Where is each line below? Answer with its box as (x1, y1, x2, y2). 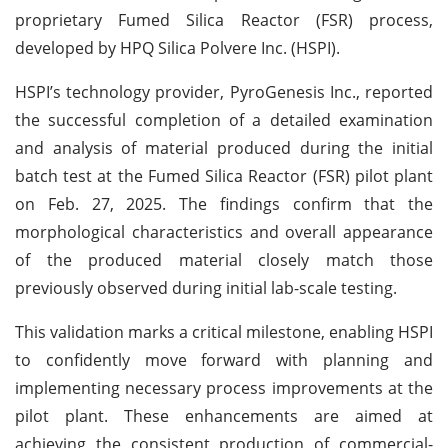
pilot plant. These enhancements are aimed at (15, 404, 433, 427)
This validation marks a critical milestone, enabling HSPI (15, 320, 433, 343)
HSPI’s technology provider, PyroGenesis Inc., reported (15, 80, 433, 103)
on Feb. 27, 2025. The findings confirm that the (15, 192, 433, 215)
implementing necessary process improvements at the (15, 376, 433, 399)
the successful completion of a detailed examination (15, 108, 433, 131)
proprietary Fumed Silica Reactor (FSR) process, (15, 8, 433, 31)
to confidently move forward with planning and (15, 348, 433, 371)
